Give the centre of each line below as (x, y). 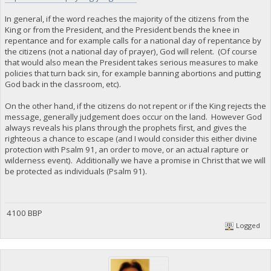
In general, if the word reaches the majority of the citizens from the (127, 19)
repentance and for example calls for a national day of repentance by (133, 41)
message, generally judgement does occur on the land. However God (133, 117)
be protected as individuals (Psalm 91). (76, 171)
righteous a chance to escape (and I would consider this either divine (131, 139)
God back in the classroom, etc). (63, 84)
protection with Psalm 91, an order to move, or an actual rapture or (126, 150)
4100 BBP (23, 213)
